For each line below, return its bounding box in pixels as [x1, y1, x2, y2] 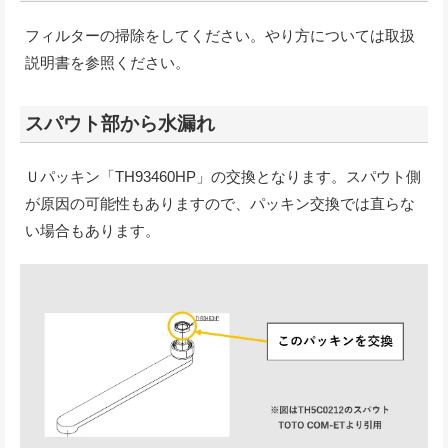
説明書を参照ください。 [25, 53, 190, 71]
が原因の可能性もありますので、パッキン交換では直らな [25, 194, 415, 212]
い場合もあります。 [25, 221, 160, 239]
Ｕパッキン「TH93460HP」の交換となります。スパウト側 [25, 167, 421, 185]
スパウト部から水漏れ [25, 112, 215, 134]
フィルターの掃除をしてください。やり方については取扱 [25, 26, 415, 44]
